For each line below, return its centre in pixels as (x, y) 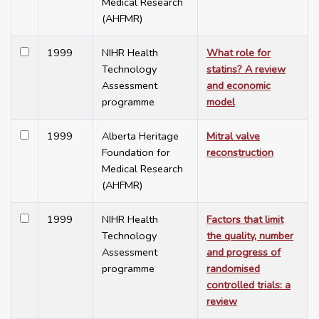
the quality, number (250, 236)
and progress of (244, 252)
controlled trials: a (249, 285)
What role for (239, 53)
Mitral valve (233, 136)
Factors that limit (245, 220)
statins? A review (246, 69)
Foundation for (136, 153)
